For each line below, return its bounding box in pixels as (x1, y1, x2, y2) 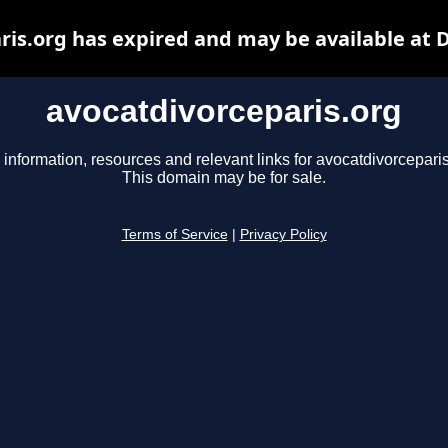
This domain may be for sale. (122, 169, 326, 187)
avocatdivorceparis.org (46, 93, 402, 129)
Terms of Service (121, 227, 228, 243)
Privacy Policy (239, 227, 327, 243)
